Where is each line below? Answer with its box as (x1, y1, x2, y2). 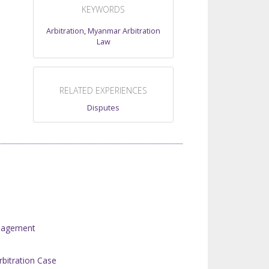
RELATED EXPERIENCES (59, 84, 147, 96)
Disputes (87, 102, 119, 113)
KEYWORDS (82, 4, 125, 16)
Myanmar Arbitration (88, 25, 160, 36)
